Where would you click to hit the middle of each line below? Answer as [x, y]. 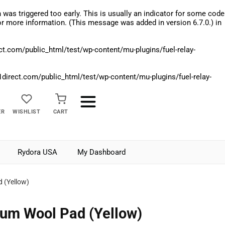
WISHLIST [27, 112]
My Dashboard [101, 152]
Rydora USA [37, 152]
